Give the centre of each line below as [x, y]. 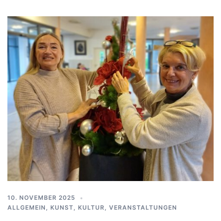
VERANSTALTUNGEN [143, 207]
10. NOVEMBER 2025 [41, 197]
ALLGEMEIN [27, 207]
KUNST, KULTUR [77, 207]
